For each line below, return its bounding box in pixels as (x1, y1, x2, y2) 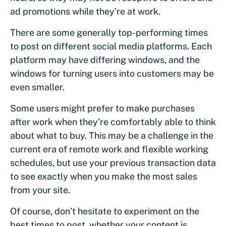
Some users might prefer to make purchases (10, 103, 195, 114)
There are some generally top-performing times (10, 27, 208, 38)
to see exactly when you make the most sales (10, 171, 197, 182)
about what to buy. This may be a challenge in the (10, 130, 213, 141)
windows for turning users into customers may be (10, 68, 214, 79)
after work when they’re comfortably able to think (10, 117, 216, 128)
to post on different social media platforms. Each (10, 41, 212, 52)
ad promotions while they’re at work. (10, 6, 160, 17)
